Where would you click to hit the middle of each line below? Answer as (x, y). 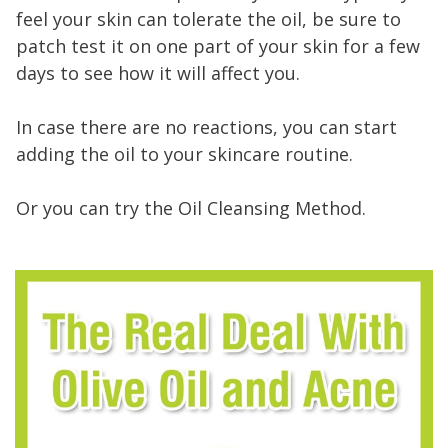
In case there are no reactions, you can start (206, 126)
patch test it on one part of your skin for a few (218, 45)
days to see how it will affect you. (158, 72)
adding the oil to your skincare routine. (187, 153)
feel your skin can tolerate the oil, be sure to (208, 18)
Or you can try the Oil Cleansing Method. (191, 207)
